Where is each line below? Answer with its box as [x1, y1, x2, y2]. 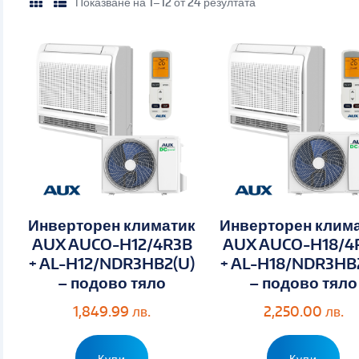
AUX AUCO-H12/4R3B [31, 233, 192, 254]
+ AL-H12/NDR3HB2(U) [29, 252, 196, 273]
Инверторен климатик [28, 214, 196, 235]
